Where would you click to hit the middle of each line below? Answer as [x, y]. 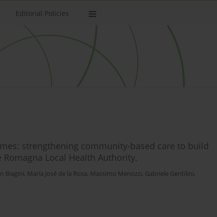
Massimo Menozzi [116, 174]
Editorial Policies [42, 13]
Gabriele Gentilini [169, 174]
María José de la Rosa [57, 174]
